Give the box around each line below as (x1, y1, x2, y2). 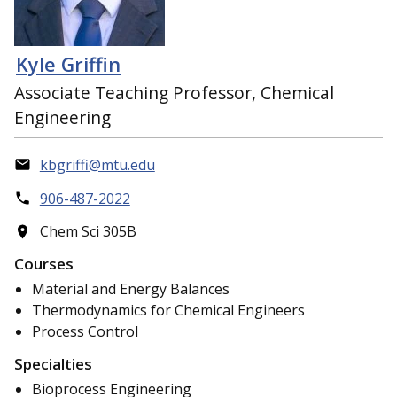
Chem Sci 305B (39, 222, 136, 242)
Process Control (32, 322, 138, 342)
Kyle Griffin (16, 51, 121, 77)
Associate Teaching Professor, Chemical (14, 81, 334, 105)
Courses (14, 253, 74, 274)
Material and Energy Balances (32, 279, 230, 300)
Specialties (14, 353, 92, 374)
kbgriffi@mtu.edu (39, 154, 155, 175)
